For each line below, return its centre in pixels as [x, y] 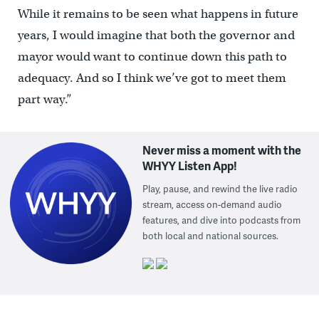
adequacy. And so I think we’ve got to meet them [152, 78]
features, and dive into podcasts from [222, 220]
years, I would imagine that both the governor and [156, 35]
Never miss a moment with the [222, 150]
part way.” [45, 99]
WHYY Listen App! [190, 165]
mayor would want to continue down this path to [152, 56]
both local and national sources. [211, 235]
